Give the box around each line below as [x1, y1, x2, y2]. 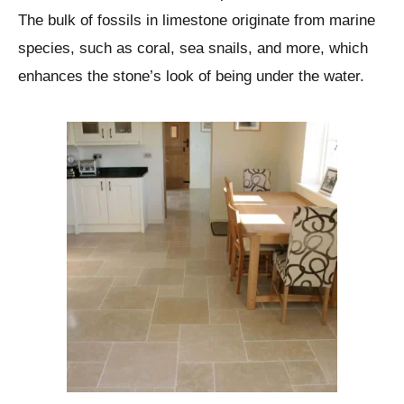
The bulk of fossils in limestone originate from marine [18, 11, 375, 29]
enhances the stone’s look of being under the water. [18, 67, 364, 85]
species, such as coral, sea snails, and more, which [18, 39, 368, 57]
